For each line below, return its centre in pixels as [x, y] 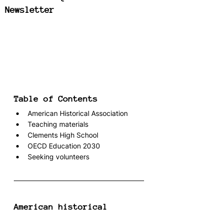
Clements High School [63, 135]
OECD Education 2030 [64, 146]
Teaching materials [58, 124]
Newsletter [30, 10]
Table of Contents [56, 99]
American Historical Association [78, 113]
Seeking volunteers [58, 157]
